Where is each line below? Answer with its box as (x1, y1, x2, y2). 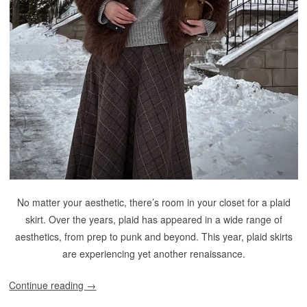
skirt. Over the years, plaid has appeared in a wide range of (25, 212, 282, 226)
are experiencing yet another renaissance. (62, 247, 245, 260)
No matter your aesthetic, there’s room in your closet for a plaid (16, 195, 291, 209)
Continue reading (9, 278, 87, 292)
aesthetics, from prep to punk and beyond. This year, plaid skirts (14, 230, 293, 243)
